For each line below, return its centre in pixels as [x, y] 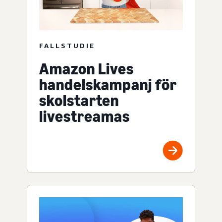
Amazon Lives [86, 69]
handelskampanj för [108, 84]
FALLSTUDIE [67, 45]
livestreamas [84, 116]
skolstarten [79, 100]
